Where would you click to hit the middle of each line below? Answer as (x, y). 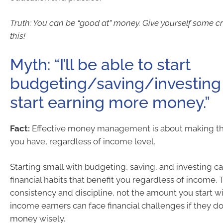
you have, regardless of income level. (83, 141)
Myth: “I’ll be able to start (100, 64)
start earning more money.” (110, 102)
